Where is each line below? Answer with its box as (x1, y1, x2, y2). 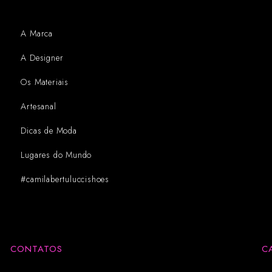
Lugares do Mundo (21, 148, 92, 161)
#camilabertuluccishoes (21, 172, 110, 185)
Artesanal (21, 100, 56, 112)
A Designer (21, 51, 64, 64)
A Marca (21, 27, 53, 39)
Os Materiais (21, 75, 69, 88)
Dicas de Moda (21, 124, 77, 137)
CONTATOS (10, 242, 63, 256)
